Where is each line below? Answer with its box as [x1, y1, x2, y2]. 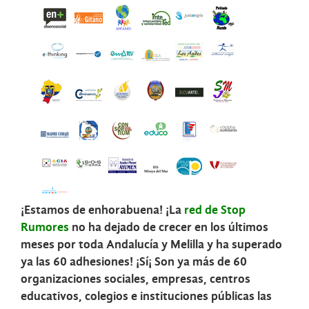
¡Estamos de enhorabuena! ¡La [21, 203, 184, 218]
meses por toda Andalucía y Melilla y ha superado [21, 237, 282, 252]
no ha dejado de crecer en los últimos [69, 220, 268, 235]
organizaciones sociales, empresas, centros [21, 272, 250, 287]
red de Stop [184, 203, 246, 218]
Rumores [21, 220, 69, 235]
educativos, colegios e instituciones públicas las [21, 289, 272, 304]
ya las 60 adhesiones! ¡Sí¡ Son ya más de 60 [21, 255, 247, 270]
